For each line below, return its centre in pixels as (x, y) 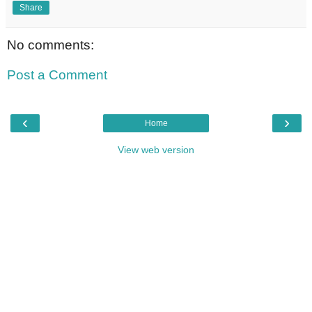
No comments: (50, 45)
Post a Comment (57, 75)
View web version (156, 149)
